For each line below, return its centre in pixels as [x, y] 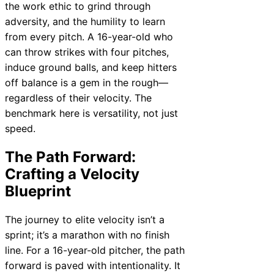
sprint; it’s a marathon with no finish [87, 235]
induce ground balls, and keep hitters [91, 68]
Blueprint [38, 191]
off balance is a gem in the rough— [87, 83]
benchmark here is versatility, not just [91, 113]
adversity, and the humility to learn [85, 22]
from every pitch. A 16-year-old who [89, 37]
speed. [20, 129]
